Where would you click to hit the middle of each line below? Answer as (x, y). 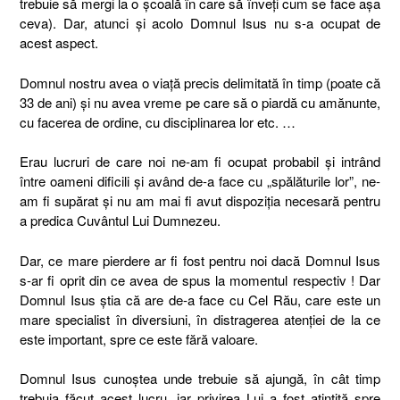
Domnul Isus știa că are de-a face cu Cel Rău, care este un (200, 299)
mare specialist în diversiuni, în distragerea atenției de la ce (200, 319)
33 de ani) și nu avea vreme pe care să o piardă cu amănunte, (200, 102)
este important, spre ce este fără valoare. (139, 338)
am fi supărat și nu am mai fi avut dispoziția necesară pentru (200, 200)
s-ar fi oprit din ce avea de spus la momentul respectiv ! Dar (200, 279)
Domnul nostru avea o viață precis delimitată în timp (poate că (200, 82)
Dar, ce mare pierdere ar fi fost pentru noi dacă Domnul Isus (200, 260)
